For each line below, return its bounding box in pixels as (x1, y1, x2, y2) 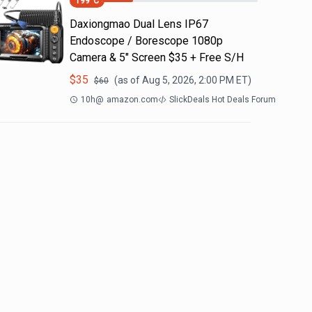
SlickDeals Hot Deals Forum (169, 95, 276, 104)
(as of (114, 75, 142, 86)
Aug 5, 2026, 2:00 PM (142, 75, 234, 86)
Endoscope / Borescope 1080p (70, 34, 223, 47)
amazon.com (107, 95, 158, 104)
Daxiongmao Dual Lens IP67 (70, 17, 208, 31)
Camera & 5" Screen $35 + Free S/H (70, 51, 244, 64)
